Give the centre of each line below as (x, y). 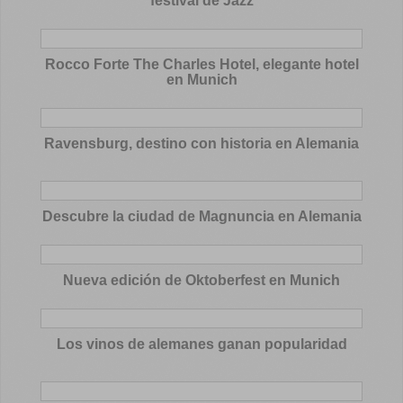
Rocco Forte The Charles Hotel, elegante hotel (201, 65)
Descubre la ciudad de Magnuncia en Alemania (201, 217)
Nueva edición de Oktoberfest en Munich (201, 281)
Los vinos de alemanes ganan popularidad (201, 345)
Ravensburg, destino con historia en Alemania (201, 144)
